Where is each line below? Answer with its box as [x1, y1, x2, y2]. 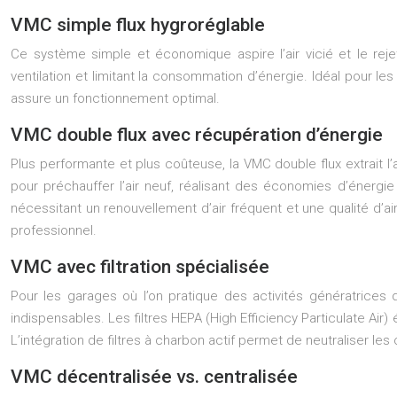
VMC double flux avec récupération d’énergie [11, 124, 383, 145]
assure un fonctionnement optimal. [11, 90, 220, 106]
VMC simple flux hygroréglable [11, 14, 265, 35]
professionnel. [11, 222, 97, 238]
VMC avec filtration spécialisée [11, 256, 269, 277]
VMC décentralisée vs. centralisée [11, 366, 298, 387]
